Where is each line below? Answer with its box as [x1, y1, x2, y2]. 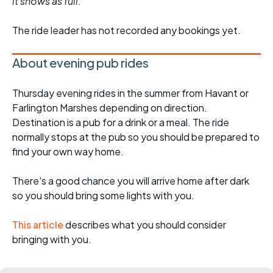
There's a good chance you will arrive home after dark [12, 174, 249, 187]
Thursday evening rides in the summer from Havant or [12, 86, 249, 99]
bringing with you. [12, 232, 91, 246]
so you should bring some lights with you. [12, 188, 194, 202]
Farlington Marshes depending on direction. [12, 101, 207, 114]
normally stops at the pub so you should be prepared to [12, 130, 260, 143]
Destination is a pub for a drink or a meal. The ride [12, 115, 229, 129]
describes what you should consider [65, 218, 226, 231]
